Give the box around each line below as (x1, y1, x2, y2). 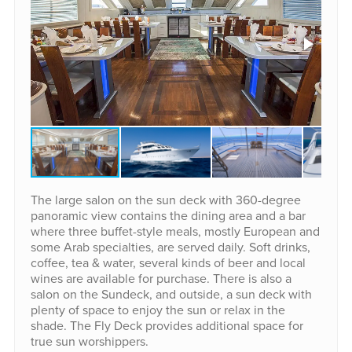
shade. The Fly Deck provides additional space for (30, 317, 303, 335)
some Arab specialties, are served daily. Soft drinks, (30, 238, 310, 256)
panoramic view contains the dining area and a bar (30, 207, 306, 225)
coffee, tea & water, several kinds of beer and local (30, 254, 306, 272)
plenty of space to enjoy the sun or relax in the (30, 301, 285, 319)
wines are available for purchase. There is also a (30, 269, 291, 288)
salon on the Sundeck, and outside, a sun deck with (30, 285, 312, 303)
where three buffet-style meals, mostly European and (30, 222, 320, 240)
